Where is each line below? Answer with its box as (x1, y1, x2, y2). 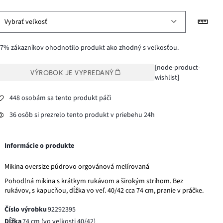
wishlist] (154, 72, 179, 83)
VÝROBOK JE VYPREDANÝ (30, 68, 114, 77)
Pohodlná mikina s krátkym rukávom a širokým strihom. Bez (4, 176, 184, 186)
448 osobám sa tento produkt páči (9, 93, 111, 104)
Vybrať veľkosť (4, 16, 48, 27)
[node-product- (154, 62, 200, 73)
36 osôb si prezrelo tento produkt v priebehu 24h (9, 110, 155, 120)
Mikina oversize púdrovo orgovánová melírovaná (4, 161, 150, 172)
